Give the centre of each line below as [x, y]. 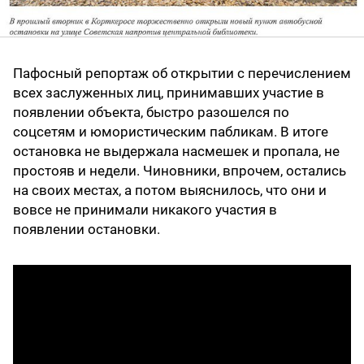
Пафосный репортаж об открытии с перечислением [182, 74]
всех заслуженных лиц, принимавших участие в [169, 93]
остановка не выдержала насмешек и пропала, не [176, 152]
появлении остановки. [87, 230]
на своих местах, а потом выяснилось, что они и [170, 191]
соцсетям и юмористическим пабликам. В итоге [171, 132]
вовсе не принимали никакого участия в [145, 210]
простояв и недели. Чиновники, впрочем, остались [180, 171]
